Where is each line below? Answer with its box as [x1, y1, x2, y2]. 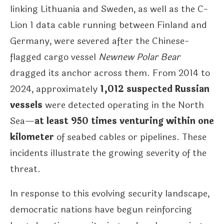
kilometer [10, 130, 54, 144]
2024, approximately [10, 82, 100, 96]
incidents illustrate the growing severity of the [10, 146, 206, 160]
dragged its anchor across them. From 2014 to [10, 66, 210, 80]
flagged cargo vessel [10, 50, 98, 64]
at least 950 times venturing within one [34, 114, 214, 128]
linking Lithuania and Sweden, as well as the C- [10, 2, 208, 16]
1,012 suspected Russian [100, 82, 209, 96]
